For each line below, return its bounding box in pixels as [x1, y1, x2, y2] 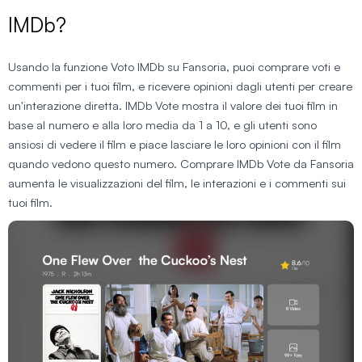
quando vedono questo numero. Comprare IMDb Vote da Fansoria [8, 155, 354, 171]
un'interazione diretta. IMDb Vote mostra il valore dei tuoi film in [8, 97, 338, 113]
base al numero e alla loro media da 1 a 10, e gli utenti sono [8, 116, 317, 133]
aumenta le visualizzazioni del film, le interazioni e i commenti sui [8, 175, 346, 191]
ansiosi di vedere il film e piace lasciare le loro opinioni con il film [8, 136, 341, 152]
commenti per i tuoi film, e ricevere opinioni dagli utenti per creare [8, 78, 352, 94]
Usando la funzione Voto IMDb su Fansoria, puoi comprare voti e [8, 58, 340, 74]
